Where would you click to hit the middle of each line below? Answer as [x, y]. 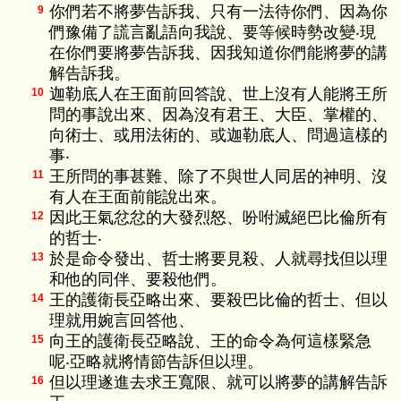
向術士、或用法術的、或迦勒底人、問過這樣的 [218, 135]
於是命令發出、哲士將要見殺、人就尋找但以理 [218, 259]
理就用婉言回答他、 [122, 320]
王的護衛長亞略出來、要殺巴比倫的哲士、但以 [218, 300]
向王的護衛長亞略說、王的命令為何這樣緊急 [210, 341]
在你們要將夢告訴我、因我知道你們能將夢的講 [218, 53]
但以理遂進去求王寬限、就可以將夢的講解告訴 [218, 382]
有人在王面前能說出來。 [138, 197]
